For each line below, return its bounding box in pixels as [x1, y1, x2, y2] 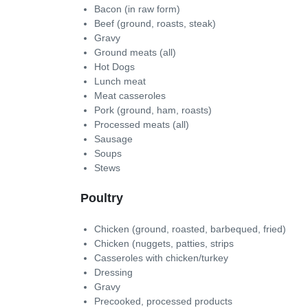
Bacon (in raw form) [94, 3, 180, 14]
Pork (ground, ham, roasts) [94, 104, 212, 115]
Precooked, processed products [94, 296, 232, 307]
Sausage [94, 133, 133, 144]
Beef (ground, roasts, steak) [94, 17, 216, 29]
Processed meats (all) [94, 118, 189, 130]
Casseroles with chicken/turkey [94, 252, 228, 263]
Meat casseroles [94, 89, 166, 101]
